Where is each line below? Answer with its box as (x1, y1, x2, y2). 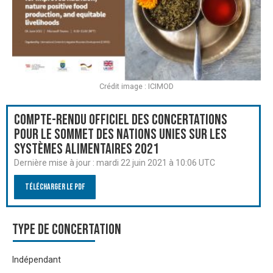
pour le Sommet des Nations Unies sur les (14, 125, 227, 143)
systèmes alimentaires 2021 (14, 140, 159, 158)
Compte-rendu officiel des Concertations (14, 110, 227, 129)
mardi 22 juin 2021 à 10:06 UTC (96, 157, 215, 168)
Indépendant (12, 255, 61, 265)
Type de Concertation (12, 220, 121, 238)
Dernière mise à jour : (14, 157, 96, 168)
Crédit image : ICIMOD (99, 81, 174, 91)
